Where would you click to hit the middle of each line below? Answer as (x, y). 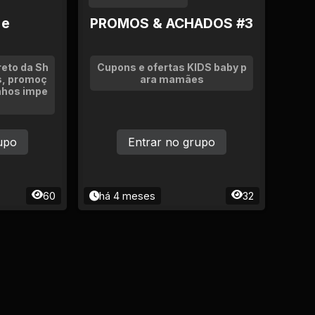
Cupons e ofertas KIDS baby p (172, 67)
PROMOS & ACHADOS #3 (172, 23)
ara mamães (172, 79)
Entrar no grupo (172, 142)
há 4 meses (127, 196)
